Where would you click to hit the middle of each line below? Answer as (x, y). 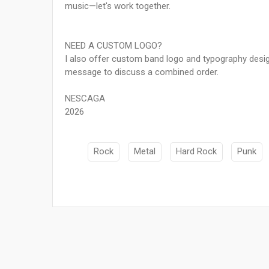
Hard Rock (196, 152)
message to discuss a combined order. (142, 72)
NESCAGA (85, 99)
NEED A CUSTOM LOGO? (113, 46)
